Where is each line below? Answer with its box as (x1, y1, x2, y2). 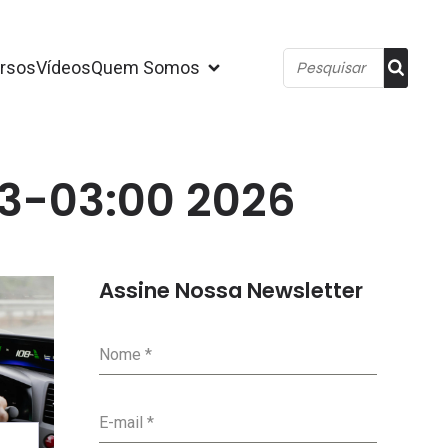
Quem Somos (90, 57, 200, 78)
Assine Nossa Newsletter (99, 276, 363, 305)
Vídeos (35, 57, 91, 78)
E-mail (99, 413, 147, 432)
